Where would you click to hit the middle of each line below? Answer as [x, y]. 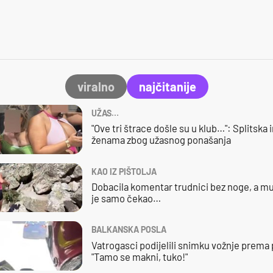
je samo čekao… [126, 198]
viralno [96, 86]
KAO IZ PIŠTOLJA [124, 171]
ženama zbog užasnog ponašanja [161, 140]
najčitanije [167, 86]
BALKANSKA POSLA [129, 230]
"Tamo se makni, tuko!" [139, 256]
